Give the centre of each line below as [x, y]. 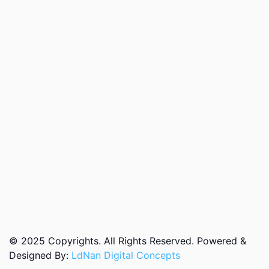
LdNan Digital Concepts [126, 255]
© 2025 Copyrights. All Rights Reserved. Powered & [128, 241]
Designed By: [40, 255]
